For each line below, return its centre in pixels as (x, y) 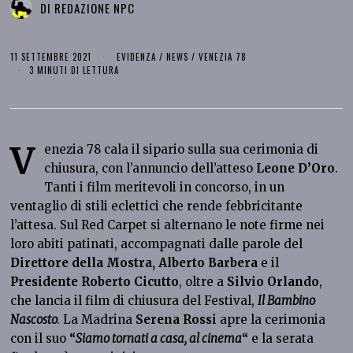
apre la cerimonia (271, 319)
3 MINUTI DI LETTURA (74, 70)
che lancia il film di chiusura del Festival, (133, 300)
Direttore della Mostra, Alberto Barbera (134, 262)
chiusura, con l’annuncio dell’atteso (150, 168)
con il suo (40, 338)
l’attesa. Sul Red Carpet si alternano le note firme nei (168, 225)
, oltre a (203, 281)
